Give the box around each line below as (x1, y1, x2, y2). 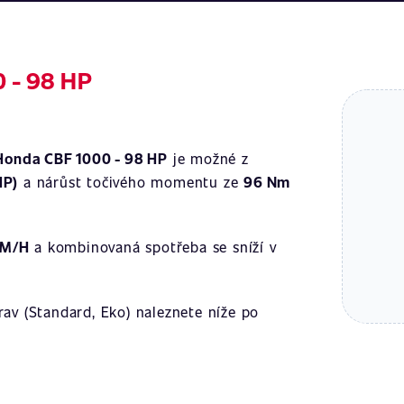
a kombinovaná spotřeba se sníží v (29, 237, 277, 256)
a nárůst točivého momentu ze (18, 172, 244, 191)
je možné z (168, 149, 249, 168)
